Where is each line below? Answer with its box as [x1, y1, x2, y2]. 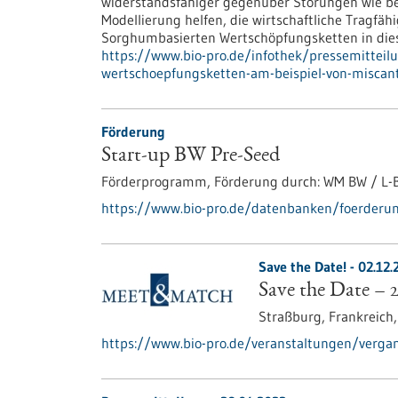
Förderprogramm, [101, 172, 214, 190]
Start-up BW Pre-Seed [101, 146, 280, 167]
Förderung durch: [214, 172, 320, 190]
